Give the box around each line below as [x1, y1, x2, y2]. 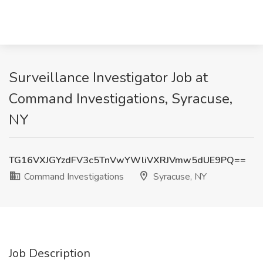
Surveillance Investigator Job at [9, 68, 208, 87]
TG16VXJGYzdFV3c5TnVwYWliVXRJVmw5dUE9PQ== [9, 154, 246, 167]
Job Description [9, 245, 90, 261]
